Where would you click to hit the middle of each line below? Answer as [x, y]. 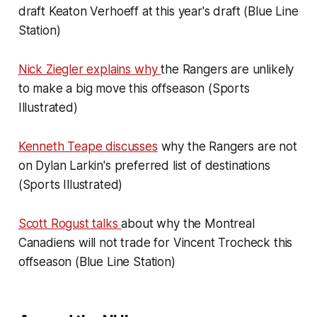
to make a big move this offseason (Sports [134, 89]
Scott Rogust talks [70, 224]
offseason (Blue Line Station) [97, 262]
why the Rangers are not [227, 147]
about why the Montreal [188, 224]
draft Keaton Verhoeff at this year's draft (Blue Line [158, 12]
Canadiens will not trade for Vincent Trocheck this [155, 243]
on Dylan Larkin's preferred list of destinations [144, 166]
